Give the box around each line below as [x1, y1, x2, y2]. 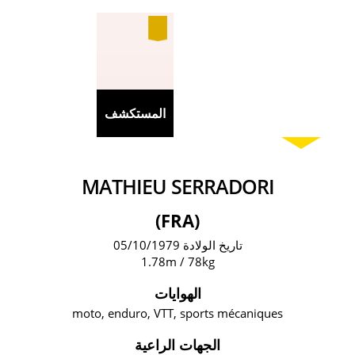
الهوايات [154, 284, 201, 303]
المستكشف [104, 105, 166, 122]
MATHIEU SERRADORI [98, 173, 274, 200]
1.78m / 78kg [140, 254, 215, 269]
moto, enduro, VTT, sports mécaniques [72, 305, 283, 321]
